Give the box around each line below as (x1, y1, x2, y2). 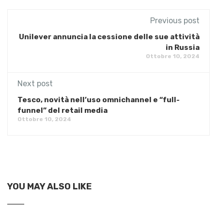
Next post (17, 78, 53, 88)
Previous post (150, 15, 200, 25)
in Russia (166, 43, 200, 52)
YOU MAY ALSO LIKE (7, 181, 92, 192)
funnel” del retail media (17, 106, 108, 115)
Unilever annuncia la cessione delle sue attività (19, 32, 200, 41)
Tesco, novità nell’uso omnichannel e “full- (17, 95, 180, 104)
